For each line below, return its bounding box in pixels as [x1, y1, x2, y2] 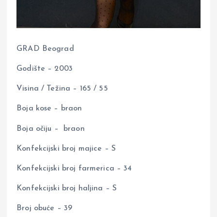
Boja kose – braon [16, 105, 82, 113]
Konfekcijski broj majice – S [16, 144, 116, 153]
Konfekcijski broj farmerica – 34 [16, 164, 132, 172]
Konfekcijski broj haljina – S [16, 184, 117, 192]
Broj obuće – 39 [16, 204, 73, 212]
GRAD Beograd [16, 45, 74, 53]
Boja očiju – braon [16, 124, 85, 133]
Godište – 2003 [16, 65, 73, 73]
